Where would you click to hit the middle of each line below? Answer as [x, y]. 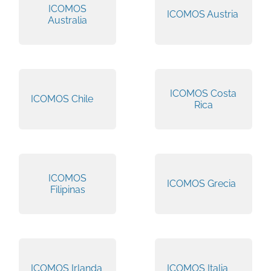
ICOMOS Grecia [201, 184]
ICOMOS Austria [202, 15]
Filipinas [67, 189]
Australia [68, 20]
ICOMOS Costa [204, 93]
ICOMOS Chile [62, 99]
